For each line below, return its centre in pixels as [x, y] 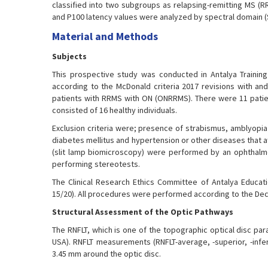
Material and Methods [105, 36]
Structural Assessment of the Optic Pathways [143, 212]
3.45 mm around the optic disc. [106, 254]
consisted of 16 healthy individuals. [115, 110]
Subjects [69, 56]
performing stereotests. [96, 164]
